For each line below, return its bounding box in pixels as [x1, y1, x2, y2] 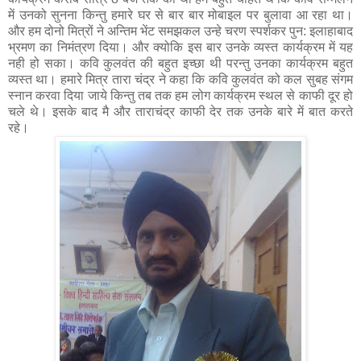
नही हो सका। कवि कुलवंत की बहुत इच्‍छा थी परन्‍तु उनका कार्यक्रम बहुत [8, 56, 353, 71]
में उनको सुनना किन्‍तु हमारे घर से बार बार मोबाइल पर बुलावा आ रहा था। [8, 8, 353, 23]
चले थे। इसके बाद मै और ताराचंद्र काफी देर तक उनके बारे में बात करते [8, 105, 353, 119]
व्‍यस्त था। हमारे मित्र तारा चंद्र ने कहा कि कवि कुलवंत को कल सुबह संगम [8, 73, 353, 87]
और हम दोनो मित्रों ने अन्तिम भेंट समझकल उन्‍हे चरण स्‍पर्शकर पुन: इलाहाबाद [8, 24, 353, 39]
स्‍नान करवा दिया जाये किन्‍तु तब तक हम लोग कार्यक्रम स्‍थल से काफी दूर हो [8, 89, 353, 103]
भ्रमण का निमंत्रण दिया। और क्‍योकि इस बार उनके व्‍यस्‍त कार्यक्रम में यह [8, 40, 353, 55]
